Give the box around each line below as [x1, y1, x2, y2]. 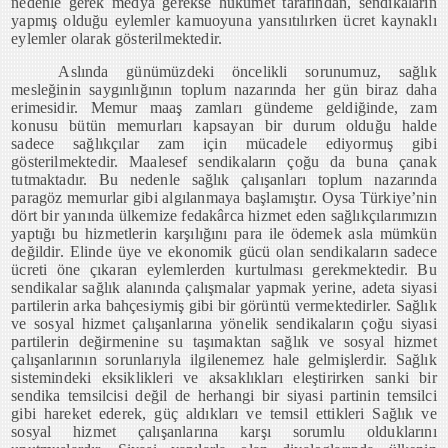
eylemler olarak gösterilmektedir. [11, 30, 223, 47]
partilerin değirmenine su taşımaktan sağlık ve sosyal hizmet [11, 333, 437, 350]
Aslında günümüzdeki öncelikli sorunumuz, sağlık [58, 63, 437, 80]
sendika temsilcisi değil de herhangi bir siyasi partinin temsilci [11, 387, 437, 404]
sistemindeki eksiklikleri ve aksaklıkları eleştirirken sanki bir [11, 369, 437, 386]
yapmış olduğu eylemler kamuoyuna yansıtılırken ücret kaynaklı [11, 12, 437, 29]
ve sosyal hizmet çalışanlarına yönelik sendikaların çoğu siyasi [11, 315, 437, 332]
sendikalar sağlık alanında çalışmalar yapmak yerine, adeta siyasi [11, 279, 437, 296]
